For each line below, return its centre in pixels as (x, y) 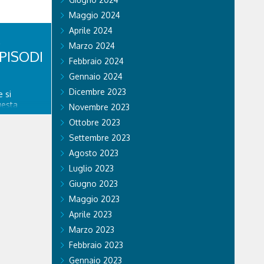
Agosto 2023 (93, 153)
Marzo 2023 (91, 229)
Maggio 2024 (94, 15)
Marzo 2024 (92, 45)
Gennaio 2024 (95, 76)
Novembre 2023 (99, 107)
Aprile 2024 (90, 30)
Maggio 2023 (94, 199)
